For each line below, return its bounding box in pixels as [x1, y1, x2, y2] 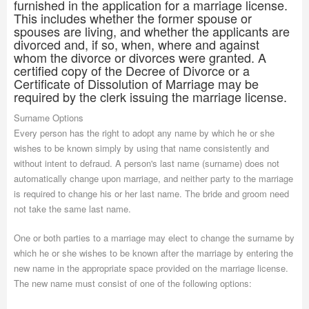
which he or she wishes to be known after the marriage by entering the [14, 246, 293, 259]
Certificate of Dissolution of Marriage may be [14, 74, 259, 92]
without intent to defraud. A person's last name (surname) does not [14, 157, 279, 170]
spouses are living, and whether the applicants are [14, 22, 290, 40]
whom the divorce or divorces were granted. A [14, 48, 266, 66]
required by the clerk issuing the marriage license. [14, 88, 287, 106]
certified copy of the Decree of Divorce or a [14, 61, 250, 79]
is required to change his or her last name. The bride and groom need [14, 187, 289, 200]
